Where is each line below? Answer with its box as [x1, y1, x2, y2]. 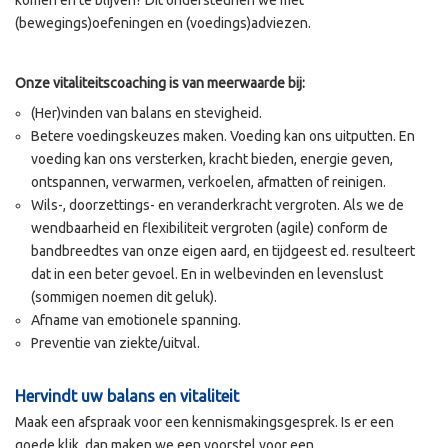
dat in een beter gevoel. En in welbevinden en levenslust [31, 266, 383, 283]
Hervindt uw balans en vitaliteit [15, 387, 239, 406]
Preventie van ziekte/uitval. [31, 335, 200, 352]
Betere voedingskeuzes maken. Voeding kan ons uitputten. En [31, 128, 415, 145]
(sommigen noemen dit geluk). [31, 289, 217, 306]
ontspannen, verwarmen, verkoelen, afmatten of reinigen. [31, 174, 386, 191]
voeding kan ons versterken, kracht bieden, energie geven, [31, 151, 393, 168]
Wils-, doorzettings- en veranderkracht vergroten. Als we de [31, 197, 404, 214]
